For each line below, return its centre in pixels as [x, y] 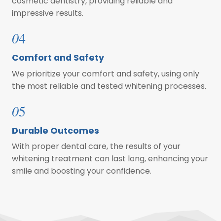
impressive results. [48, 13]
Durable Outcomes [55, 130]
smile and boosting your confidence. [82, 171]
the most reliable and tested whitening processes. [109, 86]
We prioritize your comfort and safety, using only [106, 74]
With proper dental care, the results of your [96, 147]
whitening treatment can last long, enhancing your [110, 159]
